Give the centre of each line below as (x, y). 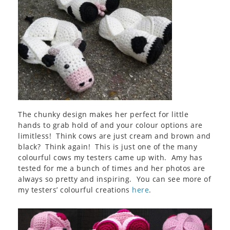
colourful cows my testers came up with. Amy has (110, 157)
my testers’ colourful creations (74, 190)
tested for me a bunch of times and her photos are (112, 168)
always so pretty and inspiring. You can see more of (114, 179)
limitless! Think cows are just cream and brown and (114, 136)
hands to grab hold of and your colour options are (110, 125)
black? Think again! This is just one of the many (108, 147)
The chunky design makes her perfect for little (103, 114)
